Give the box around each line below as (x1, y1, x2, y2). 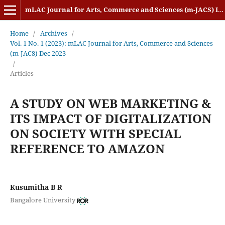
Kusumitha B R (10, 182, 62, 192)
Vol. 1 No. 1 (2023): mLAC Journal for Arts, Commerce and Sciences (10, 38, 213, 48)
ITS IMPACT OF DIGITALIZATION (10, 109, 211, 127)
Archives (40, 28, 67, 38)
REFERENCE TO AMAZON (10, 140, 165, 157)
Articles (10, 68, 34, 78)
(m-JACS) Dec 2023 (10, 48, 66, 58)
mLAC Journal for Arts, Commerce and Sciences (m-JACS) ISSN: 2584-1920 (217, 5, 223, 14)
